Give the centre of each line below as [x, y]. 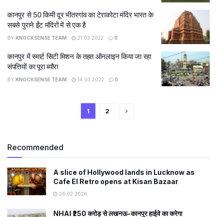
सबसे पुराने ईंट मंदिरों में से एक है [47, 25]
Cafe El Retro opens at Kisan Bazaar [116, 181]
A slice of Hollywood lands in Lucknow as [124, 172]
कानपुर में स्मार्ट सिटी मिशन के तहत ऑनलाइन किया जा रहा [79, 56]
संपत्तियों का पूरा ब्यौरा [33, 67]
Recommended [35, 147]
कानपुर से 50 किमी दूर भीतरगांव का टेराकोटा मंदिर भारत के [80, 15]
